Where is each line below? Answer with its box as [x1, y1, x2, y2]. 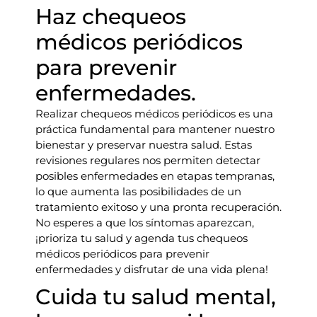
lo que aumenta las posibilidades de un [35, 185, 241, 198]
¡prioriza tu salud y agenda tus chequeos [35, 231, 248, 245]
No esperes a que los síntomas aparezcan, [35, 216, 254, 229]
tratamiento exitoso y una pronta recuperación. [35, 200, 282, 214]
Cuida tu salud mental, [35, 284, 276, 310]
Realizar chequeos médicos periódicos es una [35, 107, 273, 120]
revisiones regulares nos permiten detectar [35, 154, 260, 167]
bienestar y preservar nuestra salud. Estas [35, 138, 252, 151]
